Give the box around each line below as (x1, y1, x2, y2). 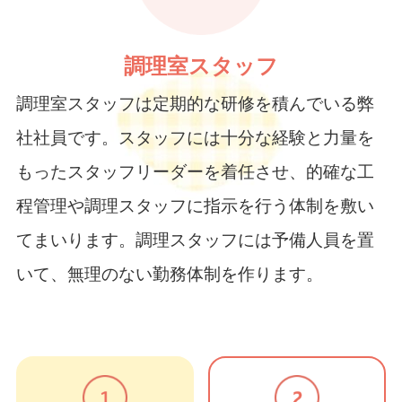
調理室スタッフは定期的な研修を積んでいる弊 (15, 94, 374, 114)
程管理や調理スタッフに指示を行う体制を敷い (15, 197, 374, 216)
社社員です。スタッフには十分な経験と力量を (15, 128, 374, 148)
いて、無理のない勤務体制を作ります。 (15, 265, 323, 284)
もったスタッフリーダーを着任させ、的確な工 (15, 162, 374, 182)
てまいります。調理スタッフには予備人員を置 (15, 231, 374, 250)
